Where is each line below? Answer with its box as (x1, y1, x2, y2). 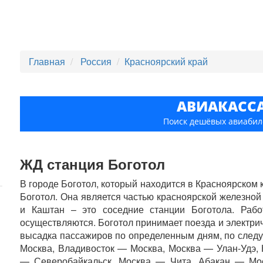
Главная (29, 55, 66, 68)
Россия (80, 55, 114, 68)
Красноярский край (124, 55, 208, 68)
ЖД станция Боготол (20, 154, 166, 174)
